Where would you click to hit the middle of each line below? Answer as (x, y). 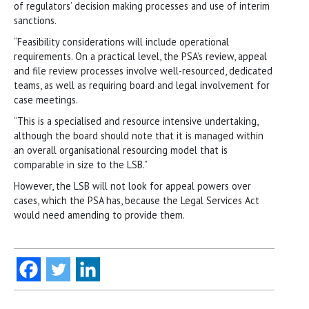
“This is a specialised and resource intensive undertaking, (136, 121)
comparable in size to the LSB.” (81, 164)
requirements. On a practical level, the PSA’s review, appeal (140, 56)
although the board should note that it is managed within (139, 135)
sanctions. (35, 20)
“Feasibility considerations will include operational (121, 41)
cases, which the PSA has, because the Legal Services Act (137, 200)
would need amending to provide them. (99, 215)
